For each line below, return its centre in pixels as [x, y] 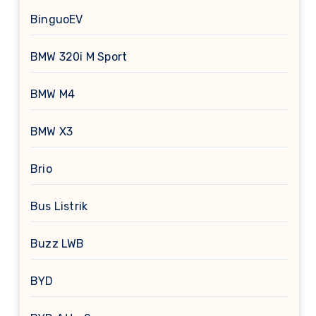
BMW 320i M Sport [79, 57]
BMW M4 [53, 94]
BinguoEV [57, 19]
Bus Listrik [59, 206]
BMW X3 [52, 132]
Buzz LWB [57, 244]
